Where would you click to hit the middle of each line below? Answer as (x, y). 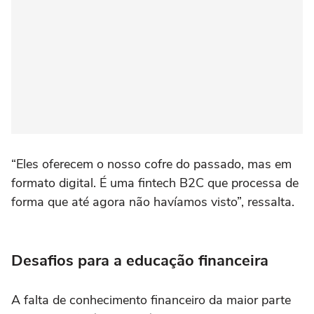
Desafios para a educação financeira (140, 261)
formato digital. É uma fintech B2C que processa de (155, 183)
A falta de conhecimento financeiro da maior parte (151, 300)
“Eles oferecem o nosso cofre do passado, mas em (151, 164)
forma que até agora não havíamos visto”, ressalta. (155, 202)
